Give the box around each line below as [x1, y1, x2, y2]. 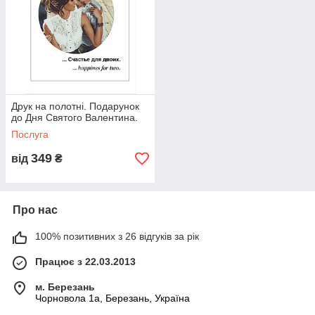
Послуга [11, 129, 49, 140]
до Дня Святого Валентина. [11, 112, 138, 123]
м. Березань [35, 281, 95, 292]
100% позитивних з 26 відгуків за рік [35, 231, 199, 242]
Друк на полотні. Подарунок [11, 101, 139, 112]
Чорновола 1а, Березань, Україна [35, 292, 190, 304]
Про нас [13, 204, 58, 216]
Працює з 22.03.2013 [35, 256, 136, 267]
